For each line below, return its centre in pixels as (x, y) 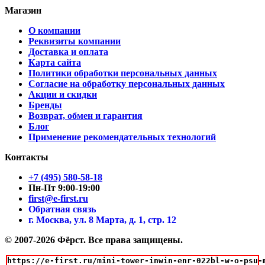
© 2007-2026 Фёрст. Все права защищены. (94, 240)
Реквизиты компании (75, 41)
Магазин (23, 10)
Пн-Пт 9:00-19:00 (64, 188)
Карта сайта (55, 62)
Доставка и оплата (68, 51)
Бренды (45, 105)
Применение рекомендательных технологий (122, 137)
